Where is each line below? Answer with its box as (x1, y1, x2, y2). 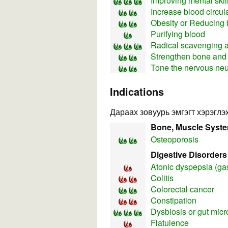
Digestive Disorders (151, 149, 227, 161)
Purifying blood (151, 28, 205, 40)
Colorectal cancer (151, 183, 214, 195)
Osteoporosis (151, 133, 198, 146)
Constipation (151, 194, 196, 207)
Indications (110, 84, 164, 99)
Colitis (151, 172, 174, 184)
